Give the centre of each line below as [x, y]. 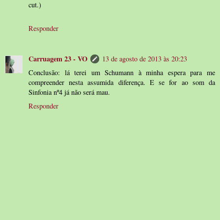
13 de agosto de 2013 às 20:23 [145, 58]
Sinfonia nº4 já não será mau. [69, 92]
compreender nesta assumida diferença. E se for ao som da [122, 82]
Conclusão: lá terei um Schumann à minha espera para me [122, 72]
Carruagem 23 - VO [58, 58]
